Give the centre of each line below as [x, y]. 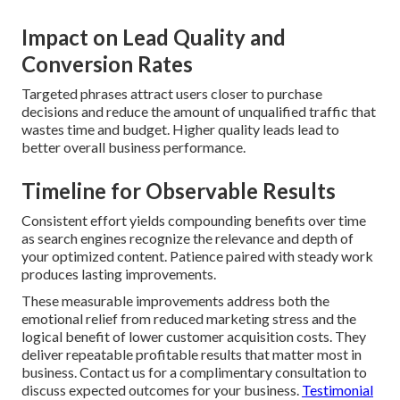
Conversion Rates [107, 63]
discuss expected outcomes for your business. [162, 389]
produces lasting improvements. [119, 273]
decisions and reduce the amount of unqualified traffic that [199, 111]
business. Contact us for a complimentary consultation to [194, 371]
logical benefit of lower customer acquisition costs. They [194, 336]
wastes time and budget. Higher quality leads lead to [180, 129]
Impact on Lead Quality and [154, 37]
